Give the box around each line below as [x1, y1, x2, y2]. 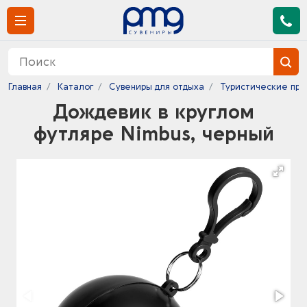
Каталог [58, 82, 93, 92]
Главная [8, 82, 42, 92]
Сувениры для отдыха [109, 82, 204, 92]
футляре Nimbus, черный [33, 123, 274, 145]
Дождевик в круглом [53, 101, 254, 123]
